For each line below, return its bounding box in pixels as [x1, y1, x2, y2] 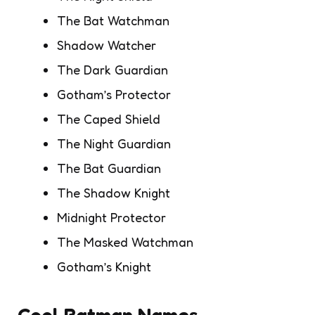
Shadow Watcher [57, 37, 156, 53]
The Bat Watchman [57, 12, 169, 28]
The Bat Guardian [57, 160, 161, 176]
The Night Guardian [57, 135, 171, 151]
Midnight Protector [57, 209, 166, 225]
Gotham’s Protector [57, 86, 171, 102]
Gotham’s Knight [57, 258, 151, 274]
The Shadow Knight [57, 184, 170, 200]
